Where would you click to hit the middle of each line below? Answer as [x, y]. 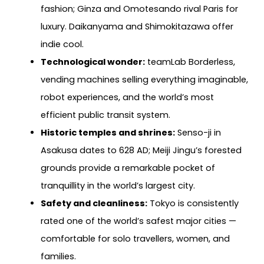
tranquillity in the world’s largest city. [118, 185]
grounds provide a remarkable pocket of [128, 168]
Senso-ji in [198, 132]
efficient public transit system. [105, 115]
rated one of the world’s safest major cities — [138, 221]
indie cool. [62, 44]
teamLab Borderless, [190, 62]
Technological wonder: [93, 62]
